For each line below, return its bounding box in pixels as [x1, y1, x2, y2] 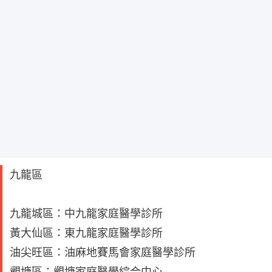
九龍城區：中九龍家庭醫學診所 [10, 207, 163, 220]
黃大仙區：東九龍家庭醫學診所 [10, 226, 163, 240]
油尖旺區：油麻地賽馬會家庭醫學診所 [10, 246, 195, 259]
